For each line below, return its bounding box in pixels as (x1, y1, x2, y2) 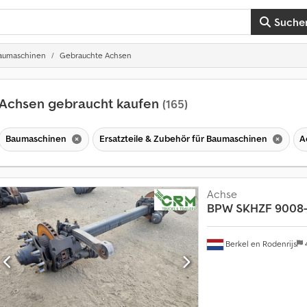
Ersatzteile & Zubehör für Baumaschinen (99, 132, 269, 145)
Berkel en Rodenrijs (223, 238, 297, 249)
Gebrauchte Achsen (60, 50, 132, 60)
